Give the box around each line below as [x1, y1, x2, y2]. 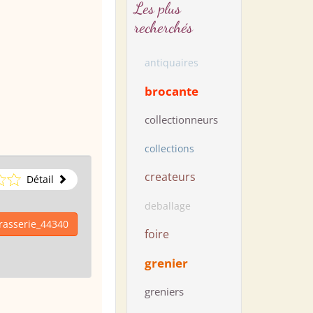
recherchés [134, 17, 193, 36]
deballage [145, 199, 191, 212]
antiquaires [145, 56, 198, 69]
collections [145, 142, 194, 155]
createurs [145, 169, 196, 184]
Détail [26, 172, 54, 186]
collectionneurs [145, 112, 218, 126]
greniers [145, 284, 184, 298]
